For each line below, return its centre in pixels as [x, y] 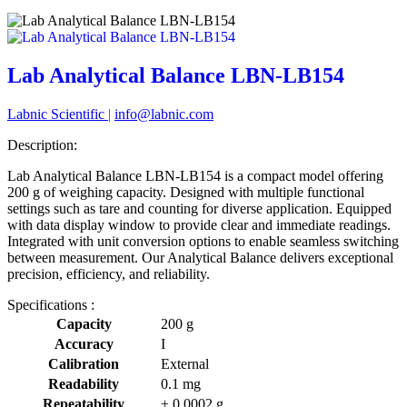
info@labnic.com [164, 114]
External [185, 364]
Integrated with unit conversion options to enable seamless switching [203, 241]
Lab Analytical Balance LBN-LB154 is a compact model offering [195, 176]
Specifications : [51, 305]
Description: [42, 145]
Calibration [84, 364]
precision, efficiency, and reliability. [109, 274]
